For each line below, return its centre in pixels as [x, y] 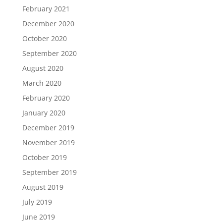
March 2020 [42, 83]
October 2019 [44, 158]
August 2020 [43, 68]
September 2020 [49, 54]
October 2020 [44, 39]
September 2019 [49, 172]
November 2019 [48, 143]
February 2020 [46, 98]
